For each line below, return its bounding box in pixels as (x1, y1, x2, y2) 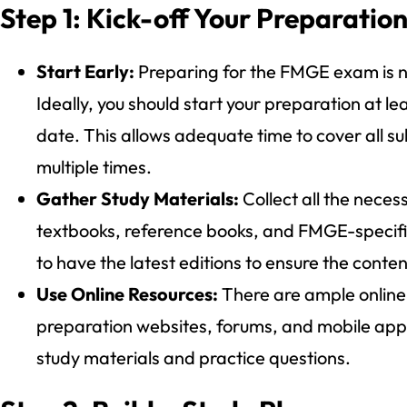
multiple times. (36, 154, 152, 178)
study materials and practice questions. (36, 345, 351, 369)
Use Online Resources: (36, 282, 222, 305)
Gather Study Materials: (36, 186, 239, 210)
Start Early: (36, 59, 134, 83)
